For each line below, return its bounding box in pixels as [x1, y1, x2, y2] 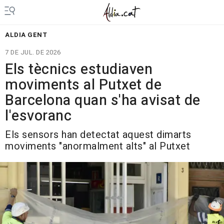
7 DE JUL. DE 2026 [5, 47, 61, 57]
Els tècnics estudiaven [5, 59, 152, 80]
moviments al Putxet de [5, 74, 161, 95]
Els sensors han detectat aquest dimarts [5, 127, 191, 142]
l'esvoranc [5, 105, 71, 126]
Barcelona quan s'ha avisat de [5, 90, 200, 111]
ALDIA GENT [5, 30, 47, 39]
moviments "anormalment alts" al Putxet [5, 139, 190, 153]
